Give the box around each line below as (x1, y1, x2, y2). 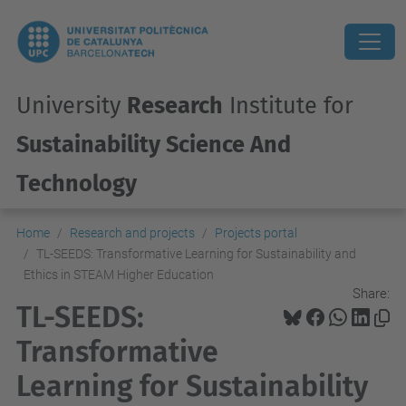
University (16, 92, 127, 120)
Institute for (223, 92, 353, 120)
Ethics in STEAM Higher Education (24, 267, 214, 282)
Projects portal (215, 226, 297, 240)
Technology (16, 169, 137, 198)
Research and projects (70, 226, 195, 240)
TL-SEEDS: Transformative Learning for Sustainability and (36, 246, 356, 261)
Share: (353, 285, 390, 302)
